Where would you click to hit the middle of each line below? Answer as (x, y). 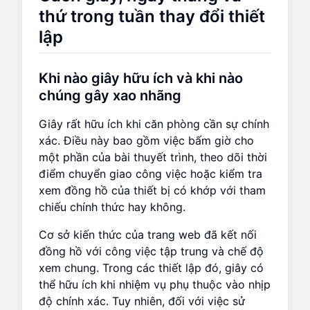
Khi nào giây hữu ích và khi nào (141, 78)
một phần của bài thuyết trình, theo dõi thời (153, 157)
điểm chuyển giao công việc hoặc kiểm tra (151, 173)
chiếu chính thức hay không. (112, 207)
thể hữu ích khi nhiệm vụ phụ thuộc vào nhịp (155, 284)
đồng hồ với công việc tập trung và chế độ (151, 251)
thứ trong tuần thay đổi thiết (152, 16)
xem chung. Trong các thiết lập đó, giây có (151, 267)
